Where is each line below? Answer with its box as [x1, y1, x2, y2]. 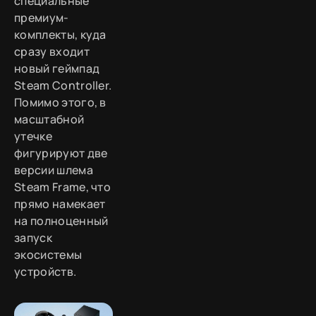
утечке [14, 128, 52, 144]
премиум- [14, 9, 69, 25]
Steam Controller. [14, 77, 112, 93]
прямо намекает [14, 195, 106, 212]
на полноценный [14, 212, 109, 229]
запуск [14, 229, 52, 245]
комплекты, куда [14, 26, 107, 42]
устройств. [14, 263, 77, 279]
